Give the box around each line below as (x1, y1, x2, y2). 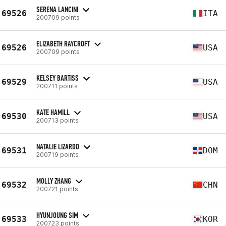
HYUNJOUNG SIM (36, 210, 78, 220)
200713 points (36, 116, 79, 124)
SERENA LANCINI (36, 4, 78, 14)
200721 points (36, 185, 78, 193)
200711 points (36, 82, 78, 90)
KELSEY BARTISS (36, 73, 79, 83)
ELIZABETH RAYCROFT (36, 38, 90, 48)
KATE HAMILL (36, 107, 70, 117)
